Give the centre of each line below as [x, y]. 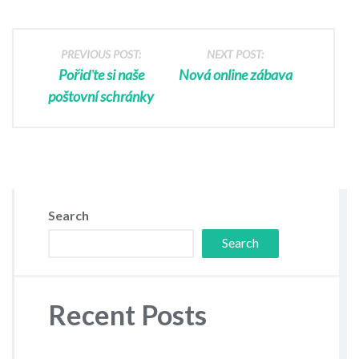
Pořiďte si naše [101, 75]
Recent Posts [127, 314]
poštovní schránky [101, 97]
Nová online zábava [235, 75]
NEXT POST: [236, 54]
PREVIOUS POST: [101, 54]
